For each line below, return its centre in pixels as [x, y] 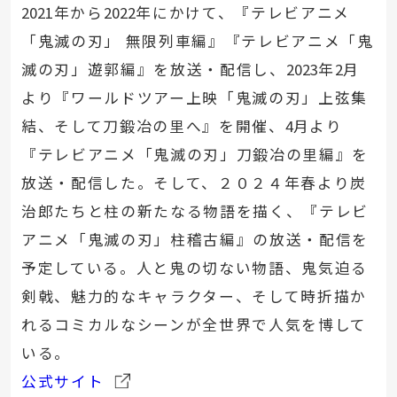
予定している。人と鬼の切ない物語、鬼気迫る [194, 267]
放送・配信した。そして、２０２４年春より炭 [194, 182]
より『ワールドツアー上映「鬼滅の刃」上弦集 [194, 97]
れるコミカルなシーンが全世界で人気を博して [194, 324]
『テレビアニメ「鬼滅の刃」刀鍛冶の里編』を [195, 154]
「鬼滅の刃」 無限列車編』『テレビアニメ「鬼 [197, 40]
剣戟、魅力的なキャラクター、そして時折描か [194, 296]
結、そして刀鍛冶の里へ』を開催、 [153, 125]
